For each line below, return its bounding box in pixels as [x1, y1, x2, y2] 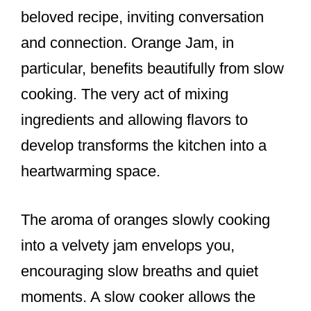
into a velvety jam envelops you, [21, 237, 235, 255]
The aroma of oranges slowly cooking [21, 211, 270, 229]
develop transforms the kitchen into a [21, 137, 267, 155]
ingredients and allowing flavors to [21, 111, 248, 129]
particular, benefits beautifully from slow [21, 60, 284, 78]
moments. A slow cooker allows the [21, 288, 255, 306]
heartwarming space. [21, 162, 160, 180]
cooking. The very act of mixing [21, 85, 228, 103]
